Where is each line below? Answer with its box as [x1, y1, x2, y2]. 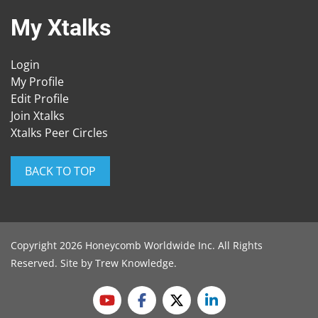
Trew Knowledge [95, 256, 174, 270]
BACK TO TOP [25, 163, 96, 180]
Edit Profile [11, 91, 69, 107]
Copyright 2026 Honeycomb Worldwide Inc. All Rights [11, 238, 263, 253]
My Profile [11, 74, 64, 90]
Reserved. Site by [11, 256, 95, 270]
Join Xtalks [11, 108, 65, 124]
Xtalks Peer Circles [11, 125, 108, 141]
